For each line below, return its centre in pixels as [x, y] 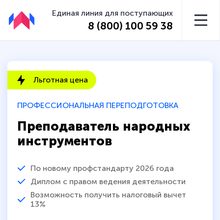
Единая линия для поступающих [113, 13]
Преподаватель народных [104, 126]
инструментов [65, 141]
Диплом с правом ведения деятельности [108, 181]
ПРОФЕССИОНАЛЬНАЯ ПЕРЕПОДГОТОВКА [98, 106]
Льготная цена [61, 80]
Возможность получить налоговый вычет [108, 194]
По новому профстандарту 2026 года [102, 168]
